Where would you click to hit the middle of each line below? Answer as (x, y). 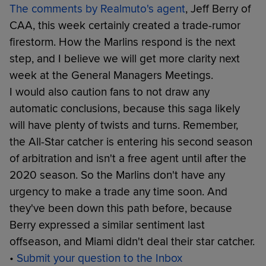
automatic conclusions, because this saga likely (125, 108)
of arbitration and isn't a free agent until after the (128, 158)
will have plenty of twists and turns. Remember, (124, 125)
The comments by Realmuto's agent (97, 9)
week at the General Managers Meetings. (111, 75)
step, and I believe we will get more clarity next (125, 58)
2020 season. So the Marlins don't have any (117, 175)
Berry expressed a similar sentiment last (107, 225)
